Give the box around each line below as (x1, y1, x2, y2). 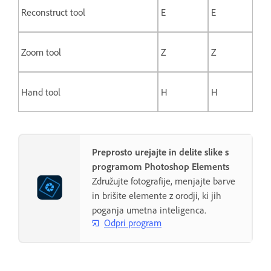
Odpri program (104, 217, 162, 229)
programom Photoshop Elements (92, 160, 229, 172)
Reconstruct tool (21, 5, 85, 18)
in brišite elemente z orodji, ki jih (92, 189, 221, 201)
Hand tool (21, 85, 60, 98)
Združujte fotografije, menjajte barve (92, 174, 235, 187)
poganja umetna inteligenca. (92, 203, 206, 216)
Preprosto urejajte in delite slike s (92, 145, 229, 158)
